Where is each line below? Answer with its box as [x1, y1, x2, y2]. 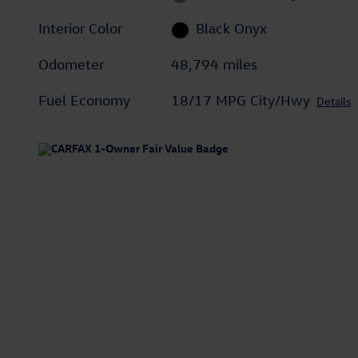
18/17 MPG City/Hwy [171, 92, 311, 109]
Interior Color [38, 20, 122, 38]
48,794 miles [171, 56, 258, 74]
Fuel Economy [38, 92, 130, 109]
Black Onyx [195, 20, 267, 38]
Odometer [38, 56, 104, 74]
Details [316, 93, 352, 109]
